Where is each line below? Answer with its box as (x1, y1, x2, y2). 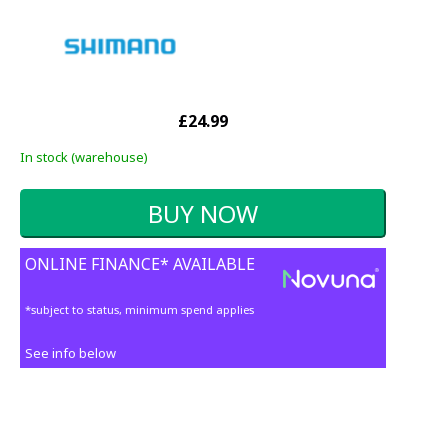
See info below (25, 344, 116, 363)
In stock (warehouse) (20, 148, 148, 167)
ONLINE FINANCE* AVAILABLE (25, 253, 255, 276)
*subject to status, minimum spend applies (25, 302, 254, 318)
